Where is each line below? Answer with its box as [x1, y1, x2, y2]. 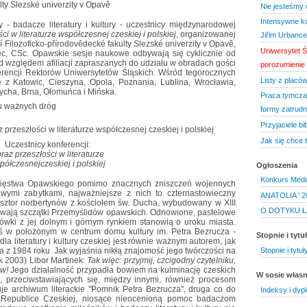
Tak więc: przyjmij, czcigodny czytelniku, [87, 256, 236, 266]
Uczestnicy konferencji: [4, 140, 90, 150]
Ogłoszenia [256, 160, 297, 169]
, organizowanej [176, 29, 236, 39]
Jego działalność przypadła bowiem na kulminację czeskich [8, 265, 236, 275]
